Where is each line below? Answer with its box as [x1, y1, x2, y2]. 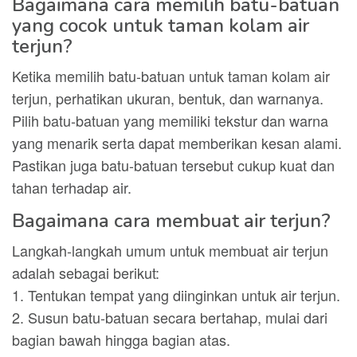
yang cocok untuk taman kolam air [12, 13, 309, 38]
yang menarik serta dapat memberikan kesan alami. [12, 132, 342, 153]
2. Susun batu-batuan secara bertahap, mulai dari [12, 307, 328, 328]
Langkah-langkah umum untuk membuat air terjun [12, 240, 328, 261]
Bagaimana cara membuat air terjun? [12, 208, 331, 233]
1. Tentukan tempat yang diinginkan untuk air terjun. [12, 284, 340, 305]
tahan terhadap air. [12, 177, 131, 198]
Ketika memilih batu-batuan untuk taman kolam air [12, 65, 330, 86]
